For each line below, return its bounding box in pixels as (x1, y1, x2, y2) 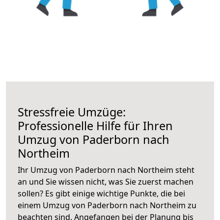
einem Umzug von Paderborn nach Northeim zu (18, 199, 196, 211)
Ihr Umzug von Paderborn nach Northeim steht (18, 164, 194, 175)
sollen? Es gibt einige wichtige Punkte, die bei (18, 188, 185, 199)
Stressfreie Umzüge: (18, 104, 126, 120)
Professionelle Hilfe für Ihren (18, 117, 173, 134)
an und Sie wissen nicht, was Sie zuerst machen (18, 176, 193, 187)
